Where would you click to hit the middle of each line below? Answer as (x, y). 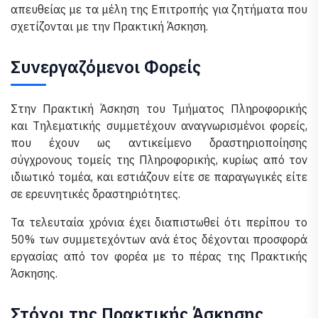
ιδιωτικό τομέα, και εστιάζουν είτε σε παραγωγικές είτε (159, 177)
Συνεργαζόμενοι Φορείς (106, 67)
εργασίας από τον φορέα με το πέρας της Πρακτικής (159, 256)
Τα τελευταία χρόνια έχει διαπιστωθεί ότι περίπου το (159, 222)
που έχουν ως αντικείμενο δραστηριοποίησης (159, 143)
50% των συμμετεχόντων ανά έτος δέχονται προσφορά (159, 239)
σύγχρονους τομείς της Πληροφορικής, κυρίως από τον (159, 160)
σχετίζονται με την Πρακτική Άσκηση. (109, 26)
